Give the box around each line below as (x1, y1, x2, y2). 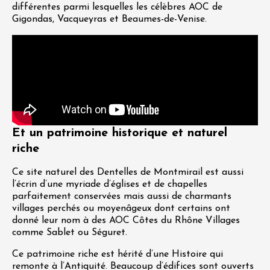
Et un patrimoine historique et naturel (12, 127, 227, 139)
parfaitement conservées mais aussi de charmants (12, 192, 231, 201)
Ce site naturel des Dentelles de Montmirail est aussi (12, 168, 243, 177)
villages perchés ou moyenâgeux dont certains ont (12, 204, 230, 213)
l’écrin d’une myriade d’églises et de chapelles (12, 180, 207, 189)
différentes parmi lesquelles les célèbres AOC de (12, 2, 222, 12)
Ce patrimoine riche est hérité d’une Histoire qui (12, 250, 223, 259)
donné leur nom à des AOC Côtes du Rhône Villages (12, 216, 240, 225)
